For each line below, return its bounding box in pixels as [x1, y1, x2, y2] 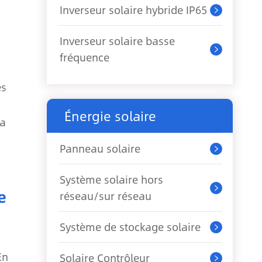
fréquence [60, 49, 109, 65]
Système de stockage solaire [60, 219, 201, 235]
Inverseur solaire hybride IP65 [60, 2, 207, 18]
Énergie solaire [64, 106, 156, 126]
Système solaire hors [60, 171, 163, 188]
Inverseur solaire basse [60, 33, 175, 49]
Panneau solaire [60, 140, 140, 157]
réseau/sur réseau [60, 188, 151, 204]
